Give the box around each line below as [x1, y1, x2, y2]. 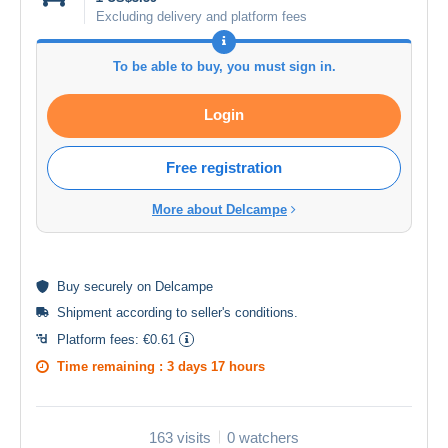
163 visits [149, 428, 211, 446]
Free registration [166, 158, 282, 176]
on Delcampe [133, 278, 213, 294]
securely [84, 278, 133, 294]
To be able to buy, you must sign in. [112, 58, 336, 74]
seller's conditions [191, 304, 294, 320]
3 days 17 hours [167, 358, 265, 374]
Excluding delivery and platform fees [96, 8, 307, 24]
